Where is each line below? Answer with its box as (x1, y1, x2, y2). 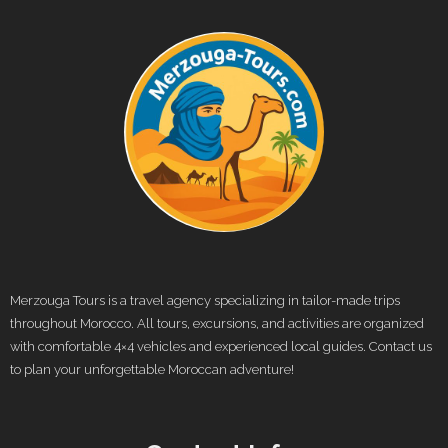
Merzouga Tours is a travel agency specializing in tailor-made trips (10, 293, 400, 309)
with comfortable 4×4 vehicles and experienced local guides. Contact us (10, 339, 432, 355)
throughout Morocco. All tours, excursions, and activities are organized (10, 316, 424, 332)
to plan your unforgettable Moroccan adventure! (10, 362, 294, 378)
